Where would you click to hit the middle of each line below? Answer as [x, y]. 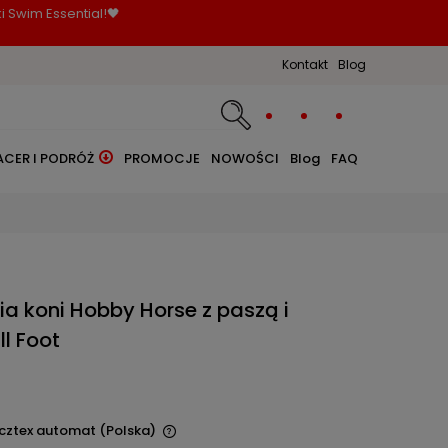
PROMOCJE [162, 158]
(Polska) [128, 430]
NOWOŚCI [245, 158]
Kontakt [305, 64]
